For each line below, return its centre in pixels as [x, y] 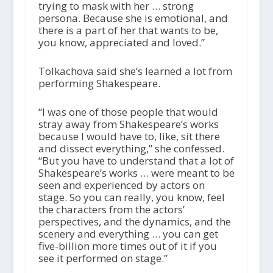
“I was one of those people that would [128, 112]
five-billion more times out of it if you [127, 246]
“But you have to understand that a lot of [136, 161]
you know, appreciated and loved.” [121, 42]
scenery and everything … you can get [128, 234]
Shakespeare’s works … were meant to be [136, 173]
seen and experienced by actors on [121, 185]
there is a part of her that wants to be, [128, 30]
